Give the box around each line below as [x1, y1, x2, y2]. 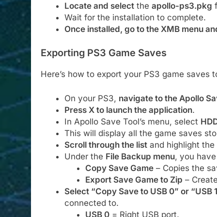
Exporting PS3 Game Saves [41, 47, 167, 59]
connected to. [64, 198, 119, 208]
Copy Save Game [85, 163, 154, 173]
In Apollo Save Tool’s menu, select [64, 116, 201, 126]
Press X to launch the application [64, 105, 192, 115]
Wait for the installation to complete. [64, 12, 206, 22]
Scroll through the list [64, 139, 147, 150]
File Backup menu [105, 151, 175, 161]
